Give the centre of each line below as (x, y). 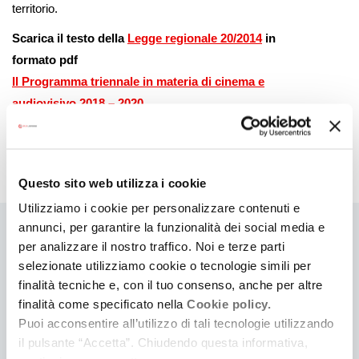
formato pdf (45, 60)
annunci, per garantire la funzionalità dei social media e (172, 227)
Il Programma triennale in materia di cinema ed (142, 133)
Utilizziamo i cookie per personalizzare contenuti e (159, 208)
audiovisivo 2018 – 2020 (78, 103)
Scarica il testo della (70, 38)
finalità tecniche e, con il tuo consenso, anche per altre (171, 284)
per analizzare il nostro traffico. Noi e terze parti (151, 246)
